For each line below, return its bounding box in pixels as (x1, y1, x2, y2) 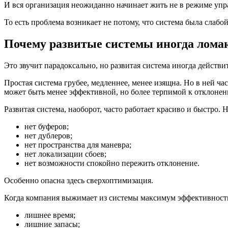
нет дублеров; (24, 131, 72, 140)
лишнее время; (24, 210, 75, 219)
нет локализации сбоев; (24, 149, 106, 158)
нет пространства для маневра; (24, 140, 131, 149)
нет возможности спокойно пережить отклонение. (24, 158, 199, 167)
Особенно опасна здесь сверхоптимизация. (4, 176, 153, 185)
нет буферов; (24, 122, 69, 131)
